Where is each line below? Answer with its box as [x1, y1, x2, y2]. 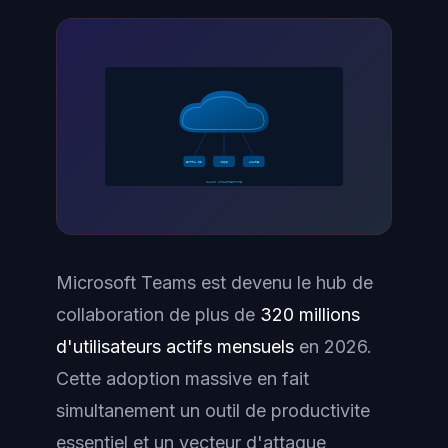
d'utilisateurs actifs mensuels [56, 336, 294, 357]
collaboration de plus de [56, 304, 260, 325]
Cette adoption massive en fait [56, 368, 309, 389]
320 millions [260, 304, 360, 325]
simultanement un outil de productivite [56, 400, 370, 421]
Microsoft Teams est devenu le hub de [56, 272, 373, 293]
